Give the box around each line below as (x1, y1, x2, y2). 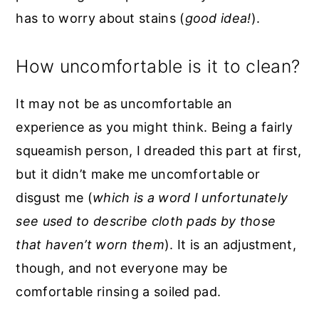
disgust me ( (16, 189, 93, 205)
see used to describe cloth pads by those (16, 213, 276, 229)
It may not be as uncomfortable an (16, 95, 233, 111)
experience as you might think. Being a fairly (16, 119, 293, 135)
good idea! (184, 10, 251, 26)
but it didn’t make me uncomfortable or (16, 166, 261, 182)
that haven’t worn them (16, 236, 164, 252)
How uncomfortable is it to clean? (16, 55, 300, 77)
